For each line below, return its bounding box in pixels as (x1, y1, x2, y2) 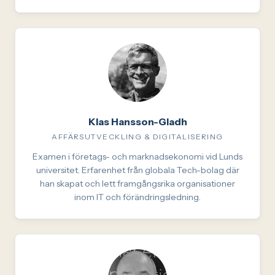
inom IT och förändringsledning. (74, 192, 201, 203)
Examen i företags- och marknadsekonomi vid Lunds (33, 151, 242, 162)
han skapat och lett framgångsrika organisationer (40, 178, 235, 189)
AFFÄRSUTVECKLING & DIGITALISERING (52, 132, 223, 141)
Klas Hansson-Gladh (88, 115, 187, 128)
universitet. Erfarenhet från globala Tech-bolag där (36, 165, 239, 176)
